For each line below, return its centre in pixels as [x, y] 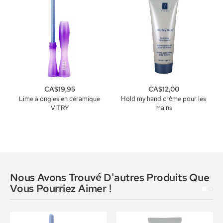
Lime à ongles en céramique [59, 99]
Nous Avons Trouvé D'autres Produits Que [110, 178]
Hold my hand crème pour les [164, 99]
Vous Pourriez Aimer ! [61, 189]
